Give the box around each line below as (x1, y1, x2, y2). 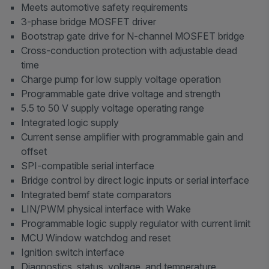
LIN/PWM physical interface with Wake (21, 203, 192, 216)
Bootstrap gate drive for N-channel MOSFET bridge (21, 30, 245, 43)
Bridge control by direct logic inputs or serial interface (21, 174, 250, 187)
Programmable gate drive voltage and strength (21, 88, 221, 100)
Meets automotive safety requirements (21, 1, 191, 14)
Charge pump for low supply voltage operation (21, 73, 222, 86)
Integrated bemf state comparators (21, 189, 172, 201)
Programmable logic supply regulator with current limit (21, 217, 251, 230)
